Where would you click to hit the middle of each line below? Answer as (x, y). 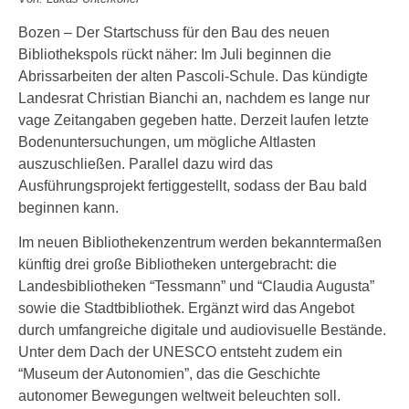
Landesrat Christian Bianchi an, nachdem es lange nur (194, 98)
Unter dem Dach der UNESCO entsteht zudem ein (180, 352)
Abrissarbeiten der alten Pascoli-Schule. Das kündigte (193, 76)
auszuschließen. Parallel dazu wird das (146, 164)
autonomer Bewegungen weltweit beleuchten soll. (179, 396)
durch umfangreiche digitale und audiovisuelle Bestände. (202, 330)
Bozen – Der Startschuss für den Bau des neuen (174, 32)
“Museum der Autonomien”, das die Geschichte (169, 374)
